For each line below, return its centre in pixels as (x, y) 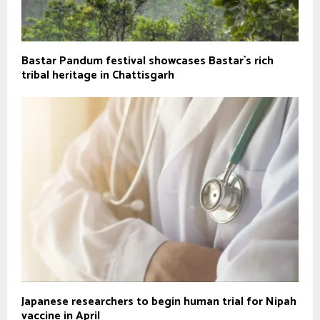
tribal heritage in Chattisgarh (98, 75)
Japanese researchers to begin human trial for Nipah (159, 301)
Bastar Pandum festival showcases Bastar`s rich (147, 61)
